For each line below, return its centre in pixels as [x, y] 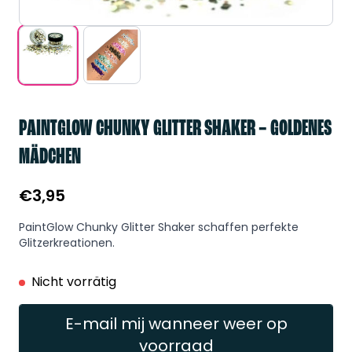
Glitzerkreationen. [67, 243]
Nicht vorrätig [74, 282]
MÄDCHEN [50, 158]
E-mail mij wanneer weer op [176, 324]
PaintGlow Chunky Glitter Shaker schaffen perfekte [159, 227]
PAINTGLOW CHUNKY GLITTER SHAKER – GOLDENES [175, 130]
